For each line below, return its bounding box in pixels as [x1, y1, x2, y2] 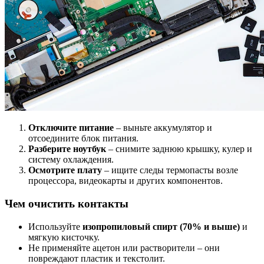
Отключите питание [28, 123, 114, 133]
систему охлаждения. [28, 154, 114, 165]
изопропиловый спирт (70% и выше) [82, 221, 240, 232]
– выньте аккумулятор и [114, 123, 212, 133]
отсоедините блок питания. [28, 133, 138, 144]
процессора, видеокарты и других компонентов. [28, 176, 223, 186]
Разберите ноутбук [28, 144, 106, 154]
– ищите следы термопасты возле [102, 165, 238, 176]
